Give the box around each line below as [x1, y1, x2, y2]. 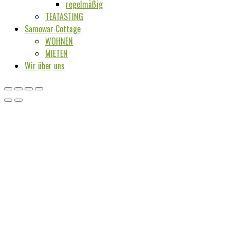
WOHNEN [45, 34, 73, 47]
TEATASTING [45, 10, 83, 23]
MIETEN [45, 47, 68, 60]
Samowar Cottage [25, 22, 81, 35]
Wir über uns [25, 59, 65, 72]
